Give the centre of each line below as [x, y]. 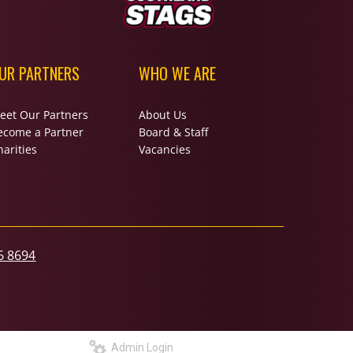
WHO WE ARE [177, 73]
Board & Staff [173, 132]
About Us [162, 115]
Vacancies [164, 149]
